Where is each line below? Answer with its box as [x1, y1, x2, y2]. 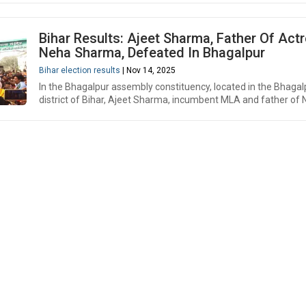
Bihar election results [39, 66, 120, 75]
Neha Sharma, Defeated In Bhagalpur [39, 44, 265, 61]
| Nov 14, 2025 [120, 66, 176, 75]
